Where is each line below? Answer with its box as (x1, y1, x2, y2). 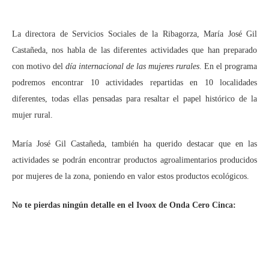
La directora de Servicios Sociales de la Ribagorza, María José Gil (12, 29, 257, 38)
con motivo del (12, 62, 65, 71)
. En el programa (199, 62, 257, 71)
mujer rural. (12, 110, 53, 119)
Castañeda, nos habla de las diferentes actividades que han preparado (12, 46, 257, 55)
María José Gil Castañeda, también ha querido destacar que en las (12, 139, 257, 148)
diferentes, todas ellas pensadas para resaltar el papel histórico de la (12, 94, 257, 103)
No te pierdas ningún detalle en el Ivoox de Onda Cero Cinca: (12, 201, 236, 210)
